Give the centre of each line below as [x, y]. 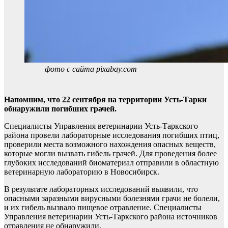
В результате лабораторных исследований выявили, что [101, 189]
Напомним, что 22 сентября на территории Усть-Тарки [105, 99]
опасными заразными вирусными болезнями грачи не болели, [112, 198]
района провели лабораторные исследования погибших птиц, [112, 135]
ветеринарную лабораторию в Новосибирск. [82, 172]
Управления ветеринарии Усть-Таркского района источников [111, 217]
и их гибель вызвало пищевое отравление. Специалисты [103, 207]
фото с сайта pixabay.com [91, 69]
